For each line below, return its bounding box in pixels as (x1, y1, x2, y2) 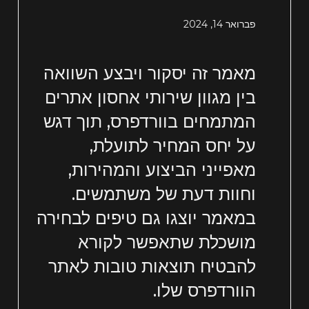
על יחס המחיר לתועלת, (89, 135, 256, 157)
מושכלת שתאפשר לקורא (77, 232, 256, 253)
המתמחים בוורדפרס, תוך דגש (43, 111, 256, 132)
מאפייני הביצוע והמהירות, (68, 159, 256, 181)
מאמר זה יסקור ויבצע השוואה (43, 63, 256, 84)
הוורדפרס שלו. (152, 280, 256, 301)
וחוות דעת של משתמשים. (71, 183, 256, 205)
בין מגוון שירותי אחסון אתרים (44, 87, 256, 108)
